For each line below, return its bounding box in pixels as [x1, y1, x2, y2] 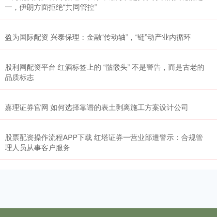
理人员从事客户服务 [5, 142, 70, 153]
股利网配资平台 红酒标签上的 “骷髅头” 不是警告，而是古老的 [5, 62, 204, 72]
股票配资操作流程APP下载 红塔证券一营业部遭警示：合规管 [5, 132, 203, 142]
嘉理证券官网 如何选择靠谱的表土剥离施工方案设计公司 [5, 102, 188, 112]
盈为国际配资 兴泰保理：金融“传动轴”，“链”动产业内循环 [5, 31, 191, 42]
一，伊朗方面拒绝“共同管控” [5, 1, 97, 12]
